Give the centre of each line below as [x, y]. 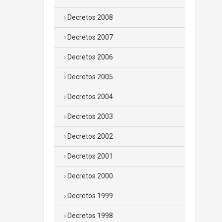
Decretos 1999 [90, 196]
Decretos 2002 [90, 136]
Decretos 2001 [90, 156]
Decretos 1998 [90, 216]
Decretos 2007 [90, 37]
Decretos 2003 [90, 116]
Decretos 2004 [90, 97]
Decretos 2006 [90, 57]
